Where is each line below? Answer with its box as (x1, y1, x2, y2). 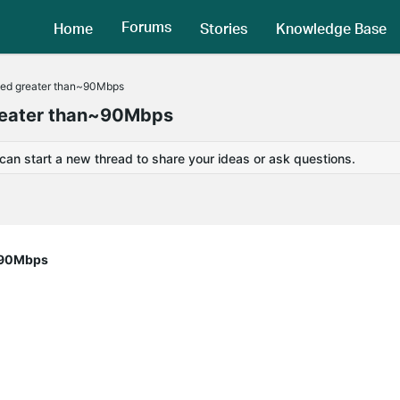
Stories (200, 18, 247, 37)
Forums (121, 17, 171, 37)
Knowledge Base (276, 18, 387, 37)
